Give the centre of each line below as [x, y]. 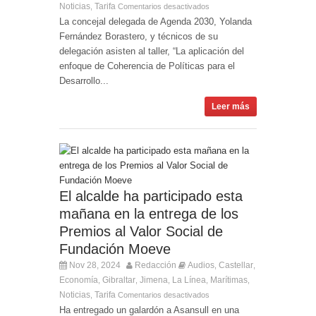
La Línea [189, 280]
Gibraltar [119, 280]
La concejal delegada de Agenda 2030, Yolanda [156, 21]
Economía [79, 280]
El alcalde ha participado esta [151, 196]
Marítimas [229, 280]
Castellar [236, 265]
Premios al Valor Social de [141, 231]
